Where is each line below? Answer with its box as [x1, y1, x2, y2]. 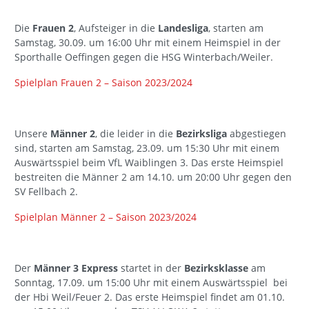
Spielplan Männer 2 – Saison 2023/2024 [14, 210, 197, 224]
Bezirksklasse [184, 261, 251, 275]
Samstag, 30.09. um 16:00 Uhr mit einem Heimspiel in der [14, 36, 281, 50]
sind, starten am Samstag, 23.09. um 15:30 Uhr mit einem [14, 141, 279, 155]
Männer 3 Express [34, 261, 118, 275]
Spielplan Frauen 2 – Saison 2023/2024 [14, 76, 192, 90]
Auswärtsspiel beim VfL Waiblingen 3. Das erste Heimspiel [14, 156, 283, 170]
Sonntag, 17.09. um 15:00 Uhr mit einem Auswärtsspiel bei [14, 276, 288, 290]
